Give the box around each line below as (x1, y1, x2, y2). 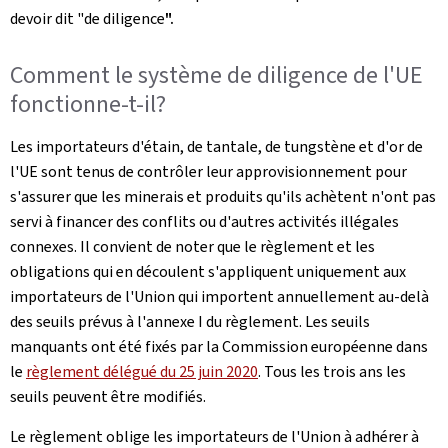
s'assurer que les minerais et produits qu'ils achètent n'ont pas (10, 185, 436, 207)
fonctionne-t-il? (10, 88, 166, 120)
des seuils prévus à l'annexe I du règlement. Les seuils (10, 310, 370, 332)
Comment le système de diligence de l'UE (10, 59, 423, 91)
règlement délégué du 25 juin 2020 (26, 360, 258, 382)
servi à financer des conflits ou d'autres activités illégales (10, 210, 399, 232)
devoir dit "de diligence (10, 8, 165, 29)
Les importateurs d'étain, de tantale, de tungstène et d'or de (10, 135, 423, 157)
